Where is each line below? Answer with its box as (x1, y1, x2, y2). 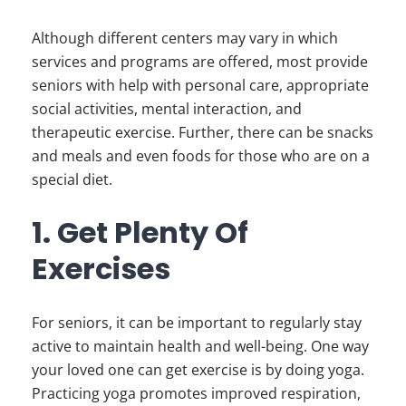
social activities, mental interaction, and (32, 98, 302, 119)
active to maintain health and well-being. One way (32, 335, 369, 356)
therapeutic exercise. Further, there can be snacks (32, 121, 373, 142)
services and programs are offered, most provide (32, 51, 368, 72)
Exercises (32, 247, 170, 289)
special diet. (32, 169, 116, 189)
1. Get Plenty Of (32, 211, 248, 253)
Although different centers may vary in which (32, 27, 338, 48)
